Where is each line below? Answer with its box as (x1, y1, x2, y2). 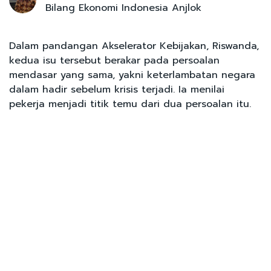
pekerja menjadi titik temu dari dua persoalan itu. (9, 96, 255, 111)
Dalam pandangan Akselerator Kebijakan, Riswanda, (9, 38, 259, 53)
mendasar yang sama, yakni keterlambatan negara (9, 67, 255, 82)
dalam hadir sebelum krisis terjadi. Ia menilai (9, 82, 224, 97)
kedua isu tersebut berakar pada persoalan (9, 53, 220, 68)
